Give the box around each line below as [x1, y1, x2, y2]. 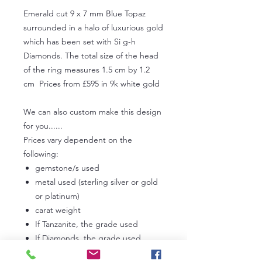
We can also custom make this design [23, 106, 161, 117]
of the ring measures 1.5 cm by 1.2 [23, 64, 150, 75]
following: [23, 148, 58, 159]
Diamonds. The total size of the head [23, 50, 158, 61]
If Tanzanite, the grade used [35, 218, 138, 229]
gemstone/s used [35, 162, 99, 173]
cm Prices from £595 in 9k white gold [23, 78, 160, 89]
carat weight [35, 204, 81, 215]
